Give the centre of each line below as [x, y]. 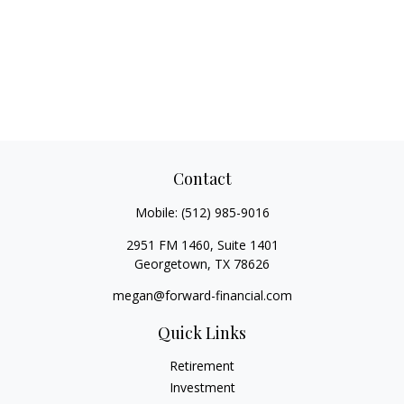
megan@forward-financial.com [202, 295]
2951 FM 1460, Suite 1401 [202, 245]
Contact [202, 179]
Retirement [202, 366]
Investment [202, 387]
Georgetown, [173, 264]
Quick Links [202, 333]
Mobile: [158, 212]
